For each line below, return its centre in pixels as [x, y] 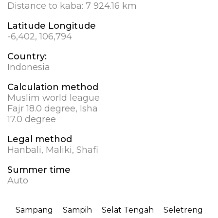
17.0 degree [32, 119]
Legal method [40, 139]
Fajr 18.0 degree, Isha [53, 109]
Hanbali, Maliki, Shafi [53, 150]
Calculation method [53, 87]
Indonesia [29, 67]
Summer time [39, 170]
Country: [27, 57]
